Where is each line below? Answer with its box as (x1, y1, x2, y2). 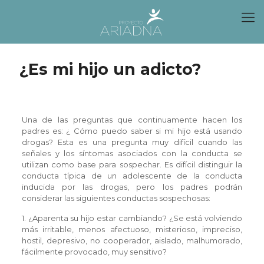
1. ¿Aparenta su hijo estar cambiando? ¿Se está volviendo (21, 213, 243, 223)
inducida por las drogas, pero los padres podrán (21, 182, 243, 192)
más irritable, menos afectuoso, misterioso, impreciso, (21, 225, 243, 234)
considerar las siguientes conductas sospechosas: (21, 193, 210, 203)
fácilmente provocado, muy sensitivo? (21, 247, 167, 256)
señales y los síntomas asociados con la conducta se (21, 148, 243, 158)
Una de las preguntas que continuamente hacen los (21, 115, 243, 124)
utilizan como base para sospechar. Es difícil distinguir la (21, 160, 243, 169)
